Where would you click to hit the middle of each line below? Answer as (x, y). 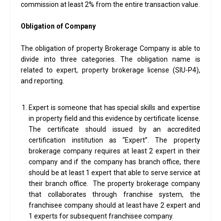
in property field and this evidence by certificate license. (114, 118)
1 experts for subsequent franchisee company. (101, 216)
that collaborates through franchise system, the (114, 194)
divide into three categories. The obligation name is (110, 59)
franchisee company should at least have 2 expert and (114, 205)
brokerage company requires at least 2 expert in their (114, 151)
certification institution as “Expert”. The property (114, 140)
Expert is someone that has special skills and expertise (114, 107)
